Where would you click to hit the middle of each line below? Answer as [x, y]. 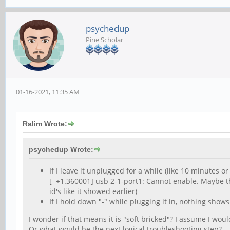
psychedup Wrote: [61, 150]
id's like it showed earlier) [93, 191]
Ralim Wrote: [45, 124]
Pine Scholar [104, 40]
